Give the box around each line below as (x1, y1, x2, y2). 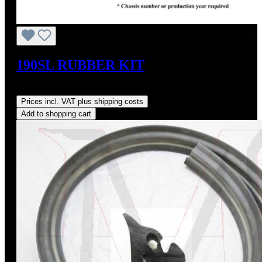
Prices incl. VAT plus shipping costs (21, 96, 143, 106)
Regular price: (16, 84, 71, 95)
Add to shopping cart (21, 109, 91, 118)
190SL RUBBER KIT (16, 57, 144, 73)
